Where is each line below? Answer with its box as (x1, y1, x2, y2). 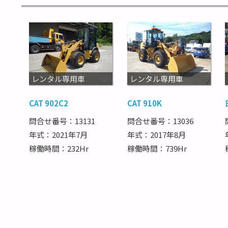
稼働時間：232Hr (29, 142, 89, 154)
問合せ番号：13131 (29, 115, 95, 126)
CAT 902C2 (29, 98, 68, 109)
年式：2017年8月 (127, 129, 186, 140)
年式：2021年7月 (29, 129, 88, 140)
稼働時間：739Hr (127, 142, 187, 154)
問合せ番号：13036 (127, 115, 193, 126)
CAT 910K (127, 98, 162, 109)
